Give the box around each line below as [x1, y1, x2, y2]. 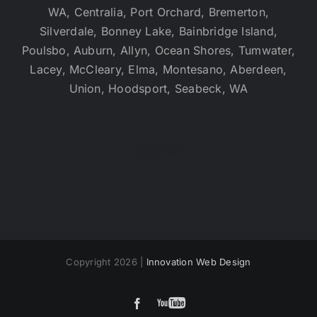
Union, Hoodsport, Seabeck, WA [69, 81, 248, 96]
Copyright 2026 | [66, 256, 146, 268]
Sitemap [136, 142, 181, 157]
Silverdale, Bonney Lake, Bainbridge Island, [39, 24, 278, 39]
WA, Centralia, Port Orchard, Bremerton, [47, 5, 270, 20]
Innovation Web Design [146, 256, 251, 268]
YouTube [185, 296, 227, 309]
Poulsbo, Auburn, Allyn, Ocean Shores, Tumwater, [21, 43, 296, 58]
